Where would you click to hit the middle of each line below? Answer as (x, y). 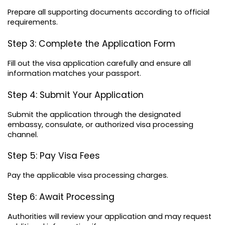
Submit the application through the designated (94, 114)
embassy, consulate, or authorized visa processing (100, 124)
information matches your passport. (74, 73)
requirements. (33, 22)
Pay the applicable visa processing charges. (88, 176)
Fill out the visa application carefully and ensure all (99, 63)
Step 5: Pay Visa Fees (54, 156)
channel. (23, 134)
